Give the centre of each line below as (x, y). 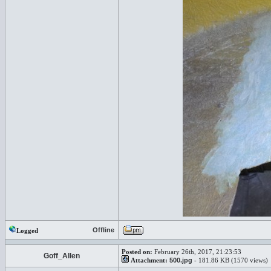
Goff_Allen (62, 256)
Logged (27, 230)
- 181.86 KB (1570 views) (230, 260)
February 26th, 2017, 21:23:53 (197, 252)
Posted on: (137, 252)
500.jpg (181, 260)
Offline (103, 230)
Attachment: (149, 260)
